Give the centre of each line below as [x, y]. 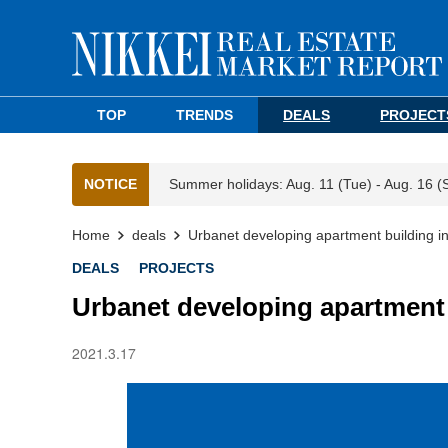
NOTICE [110, 184]
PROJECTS [176, 268]
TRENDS [205, 115]
